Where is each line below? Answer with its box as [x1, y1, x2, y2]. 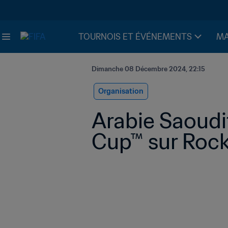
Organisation [98, 87, 144, 96]
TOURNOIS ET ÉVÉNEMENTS [78, 32, 192, 42]
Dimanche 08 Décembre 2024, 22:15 [92, 65, 205, 73]
